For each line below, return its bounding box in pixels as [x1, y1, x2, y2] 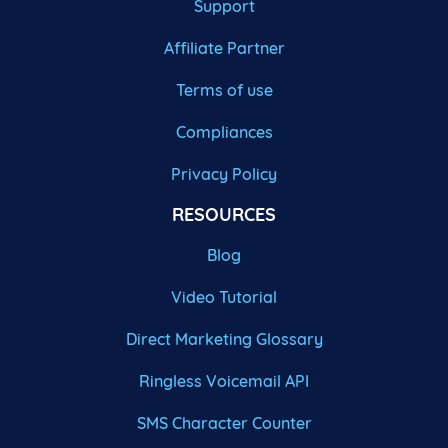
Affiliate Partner [163, 38, 285, 59]
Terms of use [175, 80, 273, 101]
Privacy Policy [171, 164, 277, 185]
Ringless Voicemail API [139, 371, 309, 392]
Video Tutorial [171, 287, 277, 308]
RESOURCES [172, 203, 276, 227]
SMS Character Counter [136, 413, 312, 434]
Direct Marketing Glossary [125, 329, 323, 350]
